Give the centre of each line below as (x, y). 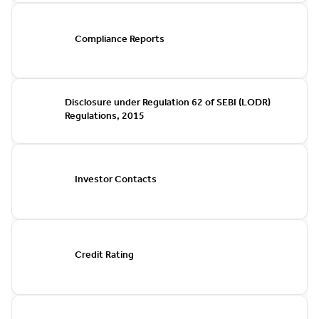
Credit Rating (104, 257)
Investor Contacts (116, 181)
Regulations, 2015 (104, 117)
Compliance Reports (120, 40)
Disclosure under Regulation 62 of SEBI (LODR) (167, 104)
